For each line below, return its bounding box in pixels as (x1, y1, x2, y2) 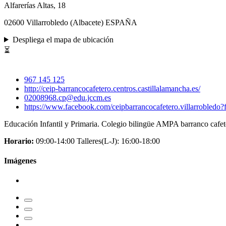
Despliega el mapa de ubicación (12, 35, 114, 44)
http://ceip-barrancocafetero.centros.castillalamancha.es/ (24, 84, 200, 93)
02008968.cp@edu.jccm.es (24, 93, 111, 102)
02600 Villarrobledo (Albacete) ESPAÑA (4, 18, 137, 27)
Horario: (4, 136, 34, 145)
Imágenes (4, 156, 36, 165)
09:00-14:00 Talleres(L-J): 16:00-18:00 (34, 136, 160, 145)
